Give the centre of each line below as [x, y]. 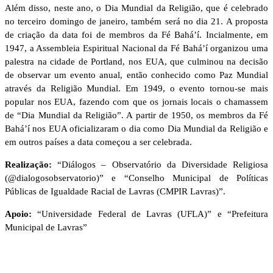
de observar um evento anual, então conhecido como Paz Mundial [136, 75]
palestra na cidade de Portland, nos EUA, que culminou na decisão [136, 62]
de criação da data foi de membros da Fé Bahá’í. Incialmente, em [136, 35]
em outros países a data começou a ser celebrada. [98, 142]
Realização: [28, 165]
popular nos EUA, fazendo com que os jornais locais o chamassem [136, 102]
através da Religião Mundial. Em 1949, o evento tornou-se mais [136, 89]
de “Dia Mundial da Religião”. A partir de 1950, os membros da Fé [136, 115]
